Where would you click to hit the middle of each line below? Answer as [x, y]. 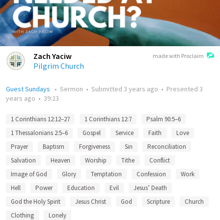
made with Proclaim [178, 56]
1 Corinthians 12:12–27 [40, 119]
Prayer [19, 147]
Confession [151, 174]
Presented [183, 89]
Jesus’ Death [150, 188]
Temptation [106, 174]
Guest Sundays [29, 89]
